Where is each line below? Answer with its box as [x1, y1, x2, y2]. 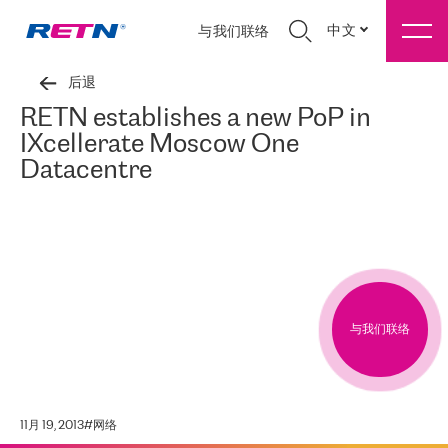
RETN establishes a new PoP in [20, 107, 371, 132]
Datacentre [20, 159, 152, 184]
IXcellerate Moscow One [20, 133, 299, 158]
